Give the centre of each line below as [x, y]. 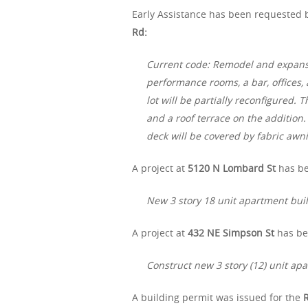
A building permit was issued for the [218, 298]
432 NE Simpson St [231, 233]
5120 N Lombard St [232, 168]
